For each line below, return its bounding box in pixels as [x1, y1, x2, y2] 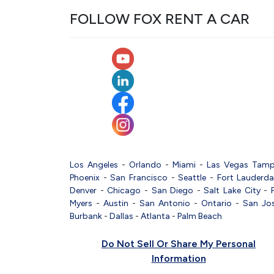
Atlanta [141, 210, 170, 221]
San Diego [151, 185, 194, 196]
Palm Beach [177, 210, 222, 221]
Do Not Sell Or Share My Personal [102, 237, 256, 250]
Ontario [201, 198, 232, 209]
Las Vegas [207, 159, 248, 170]
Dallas [109, 210, 133, 221]
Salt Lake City [204, 185, 261, 196]
